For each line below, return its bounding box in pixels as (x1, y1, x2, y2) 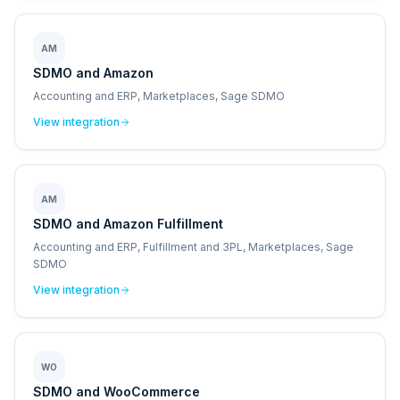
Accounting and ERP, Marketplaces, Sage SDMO (33, 89, 285, 103)
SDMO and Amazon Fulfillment (33, 216, 223, 231)
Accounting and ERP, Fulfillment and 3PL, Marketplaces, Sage (33, 240, 354, 254)
